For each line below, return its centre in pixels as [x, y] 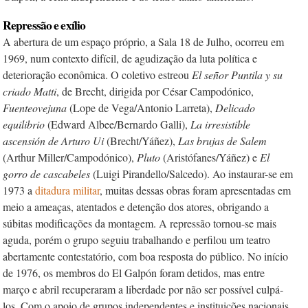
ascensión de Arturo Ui [55, 141]
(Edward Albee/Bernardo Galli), [119, 124]
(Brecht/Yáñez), [142, 141]
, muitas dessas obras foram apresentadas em [195, 190]
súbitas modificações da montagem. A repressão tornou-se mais [140, 223]
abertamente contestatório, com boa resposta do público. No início [145, 256]
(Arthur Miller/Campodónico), [70, 157]
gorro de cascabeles [48, 174]
